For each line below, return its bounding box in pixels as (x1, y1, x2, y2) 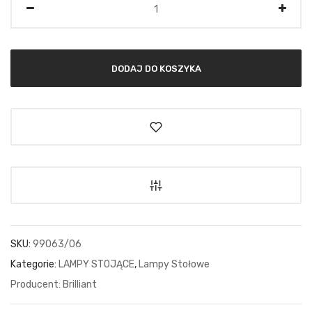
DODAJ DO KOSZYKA (111, 63, 201, 74)
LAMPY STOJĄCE (58, 258, 134, 271)
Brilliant (63, 279, 97, 291)
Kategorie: (10, 258, 58, 271)
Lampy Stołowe (139, 258, 210, 271)
